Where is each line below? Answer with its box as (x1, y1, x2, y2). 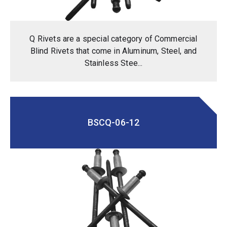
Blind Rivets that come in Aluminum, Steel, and (30, 46, 197, 56)
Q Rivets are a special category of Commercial (29, 33, 198, 44)
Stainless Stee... (84, 58, 143, 68)
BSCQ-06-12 (87, 117, 140, 128)
